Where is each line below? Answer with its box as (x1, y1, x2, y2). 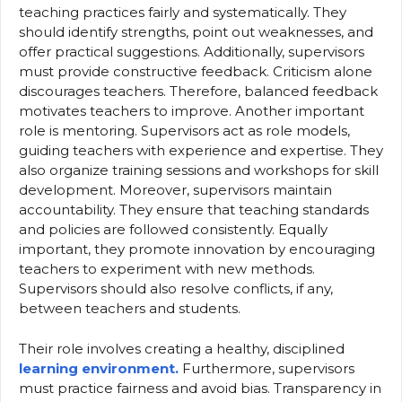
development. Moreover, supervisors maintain (19, 181, 332, 199)
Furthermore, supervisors (182, 359, 354, 377)
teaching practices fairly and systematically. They (19, 4, 346, 22)
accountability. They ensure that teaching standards (19, 201, 369, 219)
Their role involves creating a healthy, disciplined (19, 339, 345, 357)
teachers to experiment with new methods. (19, 260, 315, 278)
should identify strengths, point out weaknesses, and (19, 23, 373, 41)
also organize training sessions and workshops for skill (19, 162, 379, 179)
